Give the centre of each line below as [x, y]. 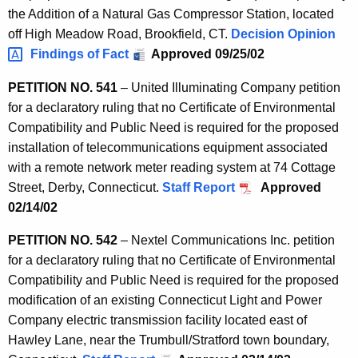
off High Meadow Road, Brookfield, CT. [119, 34]
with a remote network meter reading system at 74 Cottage [172, 167]
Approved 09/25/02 [208, 54]
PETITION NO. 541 [63, 87]
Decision [258, 34]
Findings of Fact [80, 54]
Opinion [313, 34]
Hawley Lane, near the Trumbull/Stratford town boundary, [169, 340]
